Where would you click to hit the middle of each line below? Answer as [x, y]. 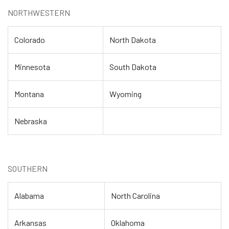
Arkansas [30, 223]
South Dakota [133, 67]
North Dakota [133, 40]
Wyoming [125, 94]
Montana [29, 94]
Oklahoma [128, 223]
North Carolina [135, 196]
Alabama [29, 196]
